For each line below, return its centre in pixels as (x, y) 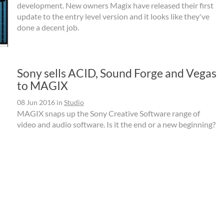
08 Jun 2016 (36, 102)
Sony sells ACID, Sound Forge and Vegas (116, 73)
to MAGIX (42, 86)
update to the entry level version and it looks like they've (113, 16)
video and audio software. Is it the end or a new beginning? (116, 124)
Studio (74, 102)
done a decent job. (48, 27)
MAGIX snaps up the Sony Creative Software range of (108, 113)
